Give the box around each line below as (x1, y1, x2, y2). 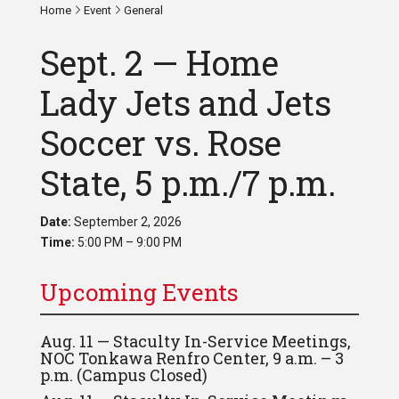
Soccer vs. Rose (39, 120, 281, 165)
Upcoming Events (39, 277, 239, 307)
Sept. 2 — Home (39, 40, 279, 85)
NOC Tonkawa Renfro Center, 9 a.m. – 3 (39, 347, 344, 369)
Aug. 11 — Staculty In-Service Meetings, (39, 330, 351, 352)
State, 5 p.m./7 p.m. (39, 160, 336, 205)
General (120, 4, 163, 17)
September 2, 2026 (70, 215, 182, 229)
